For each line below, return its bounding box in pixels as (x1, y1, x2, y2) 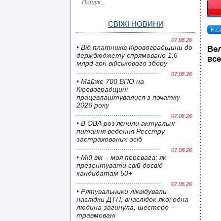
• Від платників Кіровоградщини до (76, 43, 192, 51)
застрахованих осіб (76, 135, 142, 143)
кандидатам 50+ (76, 169, 132, 177)
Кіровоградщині (76, 85, 128, 93)
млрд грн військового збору (76, 59, 167, 67)
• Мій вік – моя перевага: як (76, 153, 166, 161)
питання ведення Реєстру (76, 127, 165, 135)
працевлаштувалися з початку (76, 93, 180, 101)
